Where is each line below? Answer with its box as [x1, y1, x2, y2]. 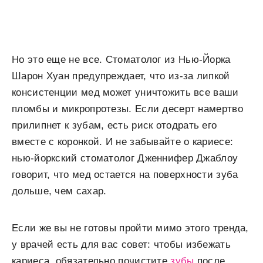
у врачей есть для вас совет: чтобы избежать [12, 239, 231, 250]
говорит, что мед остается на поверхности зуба [12, 169, 238, 180]
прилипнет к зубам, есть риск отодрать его [12, 120, 217, 131]
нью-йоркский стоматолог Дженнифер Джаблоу [12, 153, 238, 164]
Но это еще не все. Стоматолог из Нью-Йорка [12, 54, 231, 65]
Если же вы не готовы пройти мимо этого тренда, [12, 222, 249, 234]
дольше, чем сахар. [12, 186, 107, 197]
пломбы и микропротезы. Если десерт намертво [12, 103, 243, 114]
